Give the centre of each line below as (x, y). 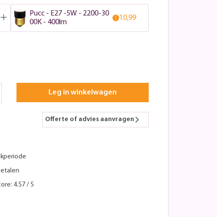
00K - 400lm (48, 22)
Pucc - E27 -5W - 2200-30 (70, 13)
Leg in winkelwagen (82, 92)
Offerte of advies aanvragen (90, 119)
